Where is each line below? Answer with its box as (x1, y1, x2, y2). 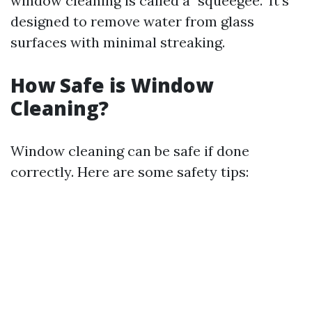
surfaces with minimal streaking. (10, 33, 225, 51)
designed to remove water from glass (10, 13, 254, 30)
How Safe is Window (10, 72, 213, 98)
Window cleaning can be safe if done (10, 142, 249, 159)
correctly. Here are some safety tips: (10, 163, 249, 180)
